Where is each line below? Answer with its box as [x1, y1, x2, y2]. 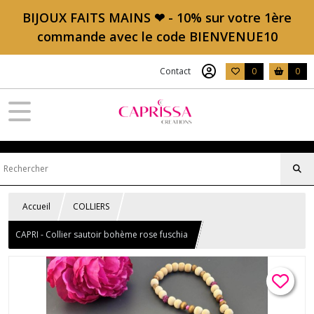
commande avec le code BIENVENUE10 [36, 28, 278, 45]
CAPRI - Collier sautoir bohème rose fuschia [15, 228, 188, 240]
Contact [160, 65, 191, 77]
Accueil [22, 200, 50, 212]
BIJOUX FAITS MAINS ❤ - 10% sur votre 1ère [22, 9, 292, 26]
